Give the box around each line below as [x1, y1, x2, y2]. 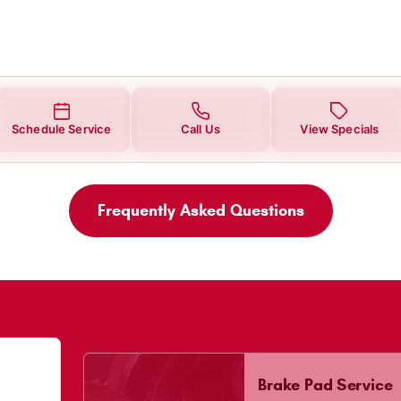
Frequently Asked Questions [97, 200, 304, 220]
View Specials [300, 121, 380, 136]
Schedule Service [12, 121, 112, 136]
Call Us [181, 121, 220, 136]
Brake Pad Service [257, 374, 393, 396]
